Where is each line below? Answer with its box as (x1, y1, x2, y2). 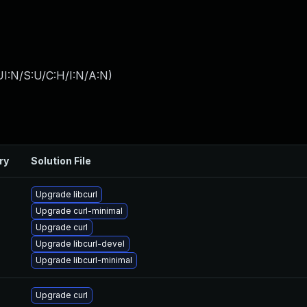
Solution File (31, 155, 91, 167)
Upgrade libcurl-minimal (36, 255, 132, 265)
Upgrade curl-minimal (36, 206, 123, 216)
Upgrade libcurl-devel (36, 238, 125, 249)
